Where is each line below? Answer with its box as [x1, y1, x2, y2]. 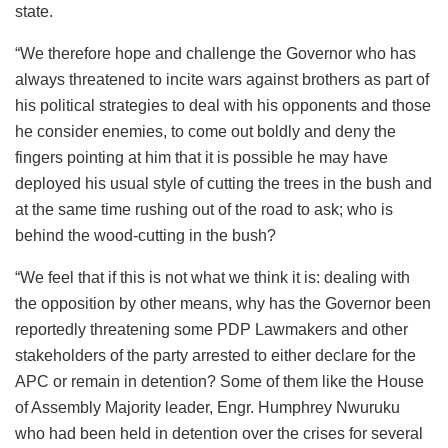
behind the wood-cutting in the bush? [15, 226, 276, 244]
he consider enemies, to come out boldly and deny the [15, 122, 396, 140]
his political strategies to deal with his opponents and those [15, 96, 431, 114]
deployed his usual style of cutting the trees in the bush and [15, 174, 432, 192]
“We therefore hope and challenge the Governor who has [15, 44, 416, 62]
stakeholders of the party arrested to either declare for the [15, 346, 416, 364]
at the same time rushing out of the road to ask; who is [15, 200, 393, 218]
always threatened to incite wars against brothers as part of [15, 70, 429, 88]
